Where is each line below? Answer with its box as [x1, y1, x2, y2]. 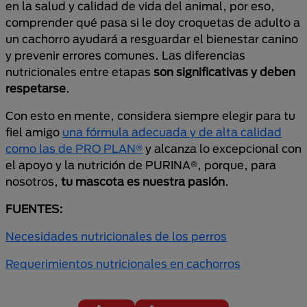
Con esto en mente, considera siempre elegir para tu [5, 109, 295, 122]
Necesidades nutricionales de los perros [5, 230, 227, 243]
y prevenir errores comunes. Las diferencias [5, 49, 245, 62]
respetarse [5, 82, 66, 95]
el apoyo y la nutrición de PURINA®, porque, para [5, 158, 276, 171]
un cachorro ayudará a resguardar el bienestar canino [5, 32, 298, 45]
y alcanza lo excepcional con [143, 142, 302, 155]
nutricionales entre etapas [5, 65, 153, 78]
